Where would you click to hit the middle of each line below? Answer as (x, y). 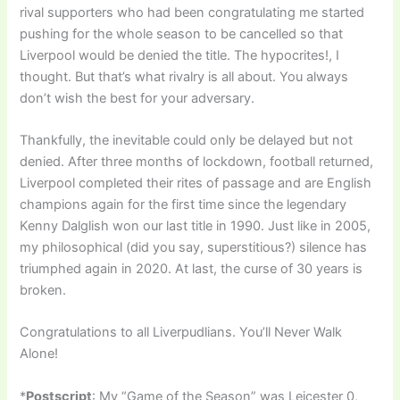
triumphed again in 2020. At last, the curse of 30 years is (192, 269)
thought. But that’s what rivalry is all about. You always (184, 76)
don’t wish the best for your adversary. (137, 98)
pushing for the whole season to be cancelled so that (182, 33)
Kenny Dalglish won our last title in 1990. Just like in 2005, (196, 226)
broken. (43, 291)
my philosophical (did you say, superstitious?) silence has (194, 248)
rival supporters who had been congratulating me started (192, 12)
